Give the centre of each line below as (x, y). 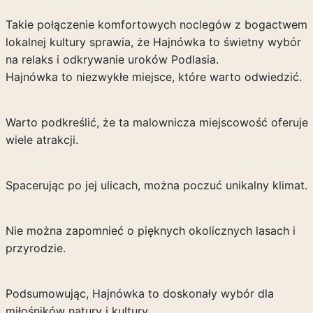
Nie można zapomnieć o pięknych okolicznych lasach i (150, 231)
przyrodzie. (35, 248)
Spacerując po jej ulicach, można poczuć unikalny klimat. (156, 185)
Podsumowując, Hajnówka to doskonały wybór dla (139, 293)
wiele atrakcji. (42, 140)
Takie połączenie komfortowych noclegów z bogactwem (156, 24)
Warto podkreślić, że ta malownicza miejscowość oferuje (156, 122)
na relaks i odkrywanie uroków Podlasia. (112, 59)
